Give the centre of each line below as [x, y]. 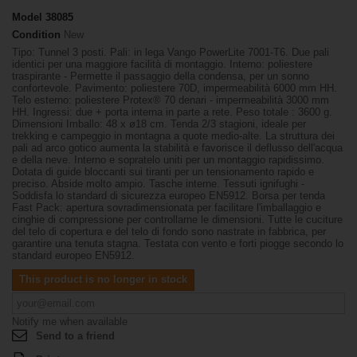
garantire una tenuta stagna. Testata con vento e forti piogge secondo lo [178, 243]
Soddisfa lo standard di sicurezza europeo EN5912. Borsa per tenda [169, 196]
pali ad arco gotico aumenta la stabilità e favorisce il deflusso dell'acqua [177, 148]
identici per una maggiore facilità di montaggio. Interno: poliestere [162, 64]
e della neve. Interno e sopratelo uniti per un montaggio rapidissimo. [168, 160]
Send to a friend [75, 336]
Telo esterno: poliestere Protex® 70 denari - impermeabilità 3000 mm [171, 100]
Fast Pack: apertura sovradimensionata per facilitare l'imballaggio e [167, 208]
